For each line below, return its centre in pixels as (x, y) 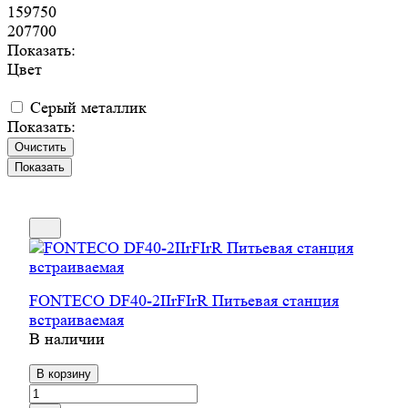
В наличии (67, 339)
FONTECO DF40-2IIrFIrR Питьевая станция (184, 301)
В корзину (64, 374)
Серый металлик (88, 108)
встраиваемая (76, 320)
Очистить (41, 148)
